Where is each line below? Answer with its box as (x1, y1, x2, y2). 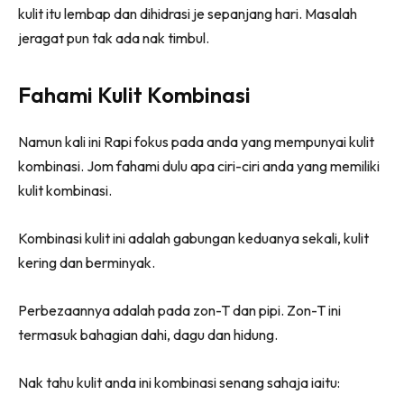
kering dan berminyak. (18, 252, 155, 271)
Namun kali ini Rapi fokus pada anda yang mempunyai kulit (18, 132, 374, 151)
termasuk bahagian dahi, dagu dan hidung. (18, 325, 278, 344)
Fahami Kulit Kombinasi (18, 80, 251, 108)
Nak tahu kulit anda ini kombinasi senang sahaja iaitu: (18, 372, 340, 391)
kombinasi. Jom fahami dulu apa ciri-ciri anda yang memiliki (18, 156, 380, 175)
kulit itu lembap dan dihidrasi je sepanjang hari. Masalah (18, 4, 357, 23)
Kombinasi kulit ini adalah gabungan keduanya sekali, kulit (18, 228, 369, 247)
